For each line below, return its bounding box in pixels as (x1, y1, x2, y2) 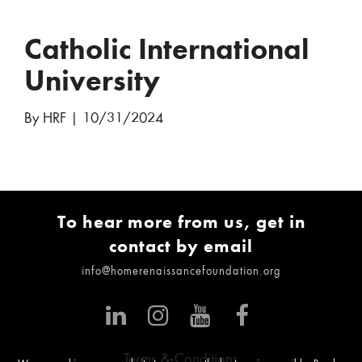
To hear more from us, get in (57, 210, 305, 234)
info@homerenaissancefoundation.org (81, 267, 281, 277)
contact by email (109, 234, 253, 258)
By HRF (24, 112, 66, 126)
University (24, 62, 160, 99)
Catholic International (24, 31, 309, 68)
